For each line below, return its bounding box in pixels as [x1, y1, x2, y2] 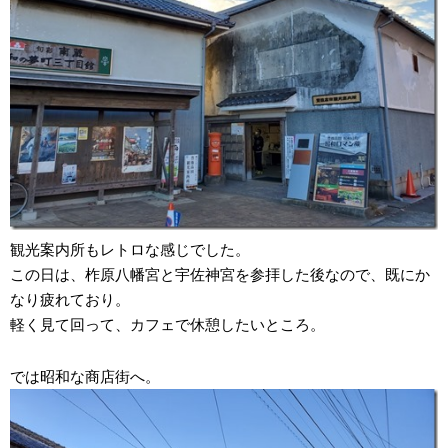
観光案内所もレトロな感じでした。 [10, 240, 250, 258]
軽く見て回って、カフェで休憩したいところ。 [10, 315, 325, 333]
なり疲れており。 [10, 290, 130, 308]
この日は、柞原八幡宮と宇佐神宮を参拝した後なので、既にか [10, 265, 430, 283]
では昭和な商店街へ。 [10, 367, 160, 385]
